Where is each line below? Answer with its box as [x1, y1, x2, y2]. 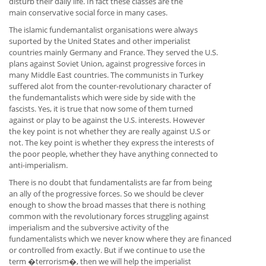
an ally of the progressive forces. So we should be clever [9, 188, 204, 199]
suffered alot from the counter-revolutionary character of [9, 81, 211, 92]
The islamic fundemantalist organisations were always [9, 24, 198, 36]
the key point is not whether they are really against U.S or [9, 126, 210, 137]
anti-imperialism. [9, 160, 68, 171]
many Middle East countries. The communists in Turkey [9, 69, 204, 81]
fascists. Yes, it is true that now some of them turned [9, 103, 193, 115]
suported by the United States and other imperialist [9, 36, 191, 47]
